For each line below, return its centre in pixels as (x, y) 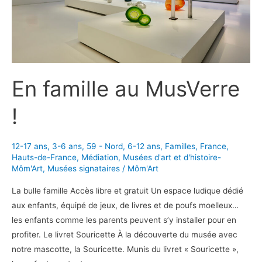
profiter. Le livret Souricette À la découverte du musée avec (125, 235)
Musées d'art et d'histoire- (172, 157)
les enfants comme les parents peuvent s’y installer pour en (124, 220)
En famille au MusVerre (126, 89)
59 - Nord (105, 146)
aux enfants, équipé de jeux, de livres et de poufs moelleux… (125, 206)
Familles (180, 146)
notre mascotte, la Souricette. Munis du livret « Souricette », (125, 249)
